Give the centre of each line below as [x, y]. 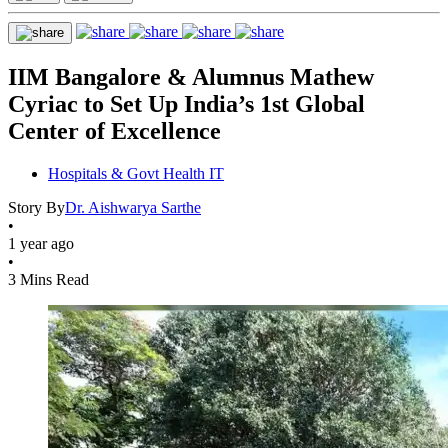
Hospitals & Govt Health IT [136, 173]
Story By [36, 207]
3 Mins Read [48, 279]
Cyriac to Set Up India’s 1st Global [186, 103]
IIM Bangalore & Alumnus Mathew [191, 76]
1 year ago [41, 243]
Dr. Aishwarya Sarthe [133, 207]
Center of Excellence [114, 130]
